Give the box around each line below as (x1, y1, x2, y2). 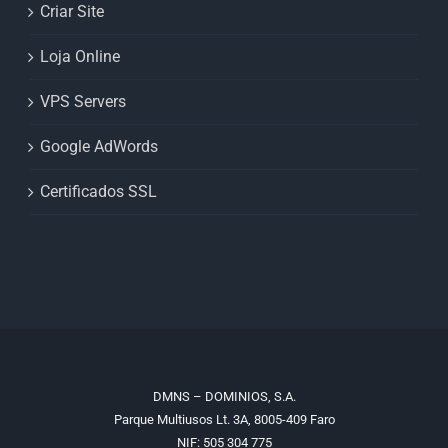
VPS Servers (40, 92, 126, 112)
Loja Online (40, 47, 120, 67)
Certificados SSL (40, 182, 157, 202)
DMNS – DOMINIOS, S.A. (152, 389, 296, 405)
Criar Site (40, 2, 104, 22)
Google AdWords (40, 137, 158, 157)
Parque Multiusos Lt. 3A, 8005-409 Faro (113, 412, 335, 428)
